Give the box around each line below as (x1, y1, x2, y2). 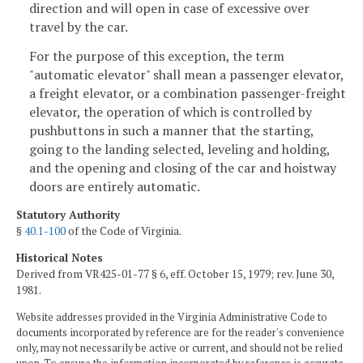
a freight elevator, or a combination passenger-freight (29, 83, 346, 102)
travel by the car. (29, 18, 128, 36)
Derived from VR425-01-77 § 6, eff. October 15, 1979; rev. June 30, (16, 267, 334, 282)
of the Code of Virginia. (66, 223, 181, 238)
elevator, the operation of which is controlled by (29, 102, 312, 121)
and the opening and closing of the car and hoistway (29, 158, 336, 177)
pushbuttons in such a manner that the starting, (29, 121, 314, 139)
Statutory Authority (16, 207, 120, 222)
